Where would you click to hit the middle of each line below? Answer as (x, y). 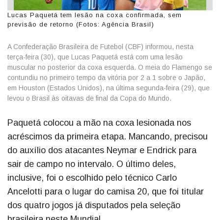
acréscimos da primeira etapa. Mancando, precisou (108, 137)
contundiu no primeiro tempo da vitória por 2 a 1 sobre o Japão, (106, 78)
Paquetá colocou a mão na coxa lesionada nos (99, 123)
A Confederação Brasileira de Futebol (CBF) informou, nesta (100, 47)
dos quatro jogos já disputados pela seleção (94, 206)
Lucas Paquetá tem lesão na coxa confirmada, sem (95, 15)
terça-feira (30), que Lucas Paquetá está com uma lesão (95, 57)
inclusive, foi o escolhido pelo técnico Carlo (92, 178)
